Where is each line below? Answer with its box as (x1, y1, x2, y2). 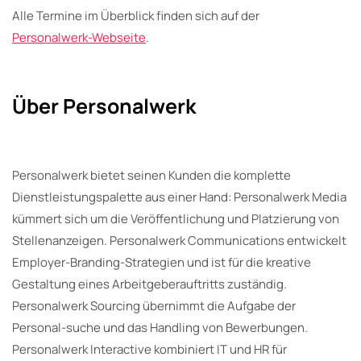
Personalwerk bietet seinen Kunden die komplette (12, 166, 291, 184)
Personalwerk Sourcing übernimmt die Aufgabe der (12, 297, 296, 314)
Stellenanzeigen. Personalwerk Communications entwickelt (12, 231, 346, 249)
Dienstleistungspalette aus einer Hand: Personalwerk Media (12, 188, 346, 205)
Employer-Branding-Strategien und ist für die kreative (12, 253, 311, 271)
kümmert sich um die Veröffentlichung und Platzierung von (12, 210, 339, 227)
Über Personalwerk (12, 91, 196, 120)
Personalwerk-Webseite (12, 28, 146, 46)
